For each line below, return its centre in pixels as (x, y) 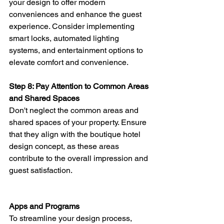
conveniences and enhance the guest (76, 14)
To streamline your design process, (71, 218)
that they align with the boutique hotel (76, 134)
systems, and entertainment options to (77, 50)
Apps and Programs (44, 206)
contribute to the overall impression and (79, 158)
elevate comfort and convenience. (69, 62)
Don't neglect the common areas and (75, 110)
